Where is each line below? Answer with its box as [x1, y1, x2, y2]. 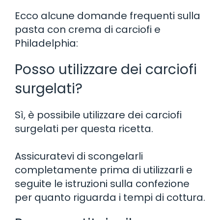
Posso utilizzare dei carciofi [15, 59, 197, 79]
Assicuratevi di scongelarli [15, 149, 143, 163]
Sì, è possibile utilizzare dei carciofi [15, 108, 182, 122]
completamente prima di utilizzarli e [15, 163, 192, 177]
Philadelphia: [15, 36, 78, 50]
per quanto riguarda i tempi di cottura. [15, 190, 205, 204]
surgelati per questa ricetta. [15, 121, 153, 136]
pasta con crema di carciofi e [15, 22, 161, 36]
